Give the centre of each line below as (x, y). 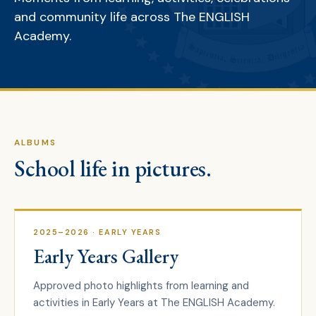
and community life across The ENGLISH (132, 17)
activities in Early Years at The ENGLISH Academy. (154, 303)
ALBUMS (35, 142)
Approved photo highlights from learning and (141, 286)
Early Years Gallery (106, 256)
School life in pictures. (113, 169)
